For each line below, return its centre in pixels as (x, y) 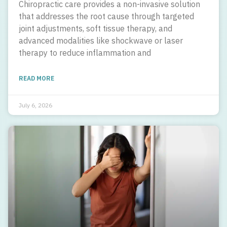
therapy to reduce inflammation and (85, 52)
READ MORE (36, 78)
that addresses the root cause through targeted (106, 16)
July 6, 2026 (35, 105)
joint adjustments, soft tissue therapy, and (96, 28)
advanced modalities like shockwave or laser (101, 40)
